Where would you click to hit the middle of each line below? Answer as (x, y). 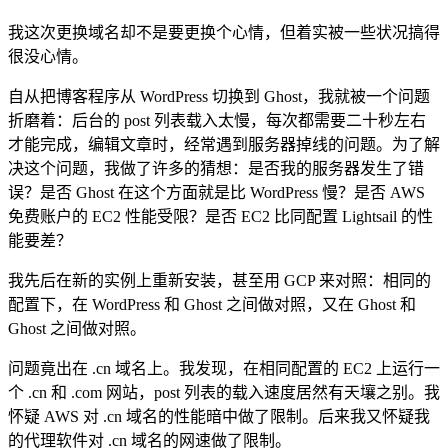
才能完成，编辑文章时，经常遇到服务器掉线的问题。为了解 (224, 145)
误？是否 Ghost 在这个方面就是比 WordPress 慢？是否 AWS (216, 193)
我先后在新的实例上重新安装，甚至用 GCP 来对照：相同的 (219, 281)
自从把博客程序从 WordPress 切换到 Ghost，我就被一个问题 (219, 97)
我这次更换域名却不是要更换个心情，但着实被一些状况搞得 (224, 33)
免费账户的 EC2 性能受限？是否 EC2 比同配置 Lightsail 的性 (220, 217)
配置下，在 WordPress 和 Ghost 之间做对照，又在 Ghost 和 (212, 305)
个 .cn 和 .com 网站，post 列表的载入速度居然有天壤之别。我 (224, 393)
